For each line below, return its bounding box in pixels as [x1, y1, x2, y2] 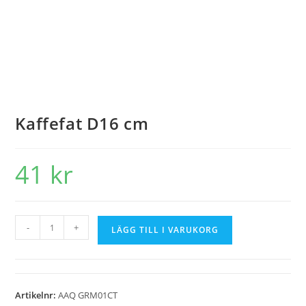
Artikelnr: [15, 289, 59, 302]
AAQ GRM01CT [58, 289, 118, 302]
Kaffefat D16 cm [15, 112, 149, 135]
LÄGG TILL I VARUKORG [111, 224, 219, 236]
